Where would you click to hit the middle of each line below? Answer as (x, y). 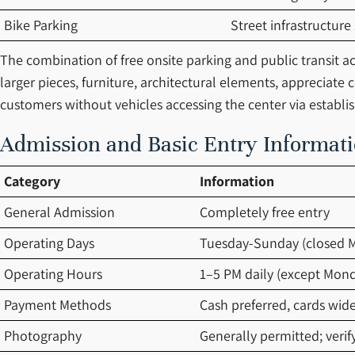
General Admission (59, 212)
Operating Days (49, 243)
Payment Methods (57, 305)
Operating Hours (53, 274)
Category (32, 181)
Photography (43, 336)
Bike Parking (41, 25)
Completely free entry (265, 212)
